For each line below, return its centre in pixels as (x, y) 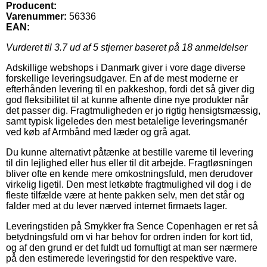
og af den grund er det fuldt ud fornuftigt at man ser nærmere (132, 247)
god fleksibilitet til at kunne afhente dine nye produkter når (127, 100)
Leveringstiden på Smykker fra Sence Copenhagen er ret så (132, 226)
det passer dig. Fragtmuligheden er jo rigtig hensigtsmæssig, (133, 110)
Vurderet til (30, 47)
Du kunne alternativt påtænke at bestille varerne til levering (130, 152)
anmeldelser (220, 47)
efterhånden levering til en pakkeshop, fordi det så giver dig (130, 89)
